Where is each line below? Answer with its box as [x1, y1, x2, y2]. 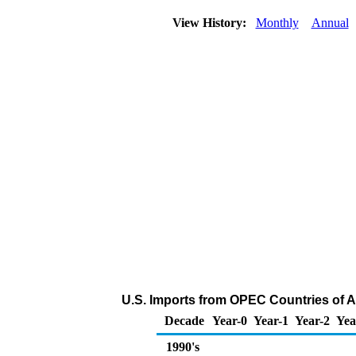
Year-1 [253, 314, 288, 327]
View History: [168, 16, 253, 29]
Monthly [255, 16, 299, 29]
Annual [311, 16, 349, 29]
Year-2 [295, 314, 330, 327]
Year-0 [212, 314, 247, 327]
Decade [164, 314, 204, 327]
